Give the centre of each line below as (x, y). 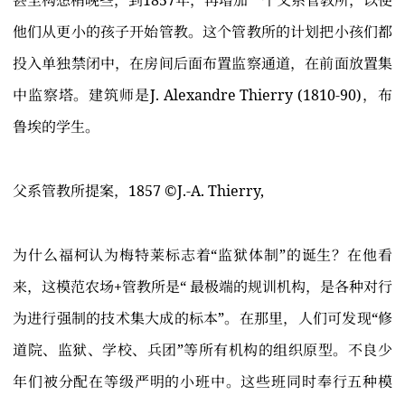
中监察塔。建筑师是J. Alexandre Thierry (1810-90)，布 (202, 95)
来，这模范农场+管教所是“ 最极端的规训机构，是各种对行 (202, 287)
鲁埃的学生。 (56, 127)
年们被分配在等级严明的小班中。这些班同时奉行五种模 (202, 382)
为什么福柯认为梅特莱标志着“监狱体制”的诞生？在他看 (202, 255)
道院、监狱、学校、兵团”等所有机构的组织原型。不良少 (202, 350)
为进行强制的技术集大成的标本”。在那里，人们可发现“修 (202, 319)
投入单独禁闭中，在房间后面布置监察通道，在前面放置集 (202, 64)
